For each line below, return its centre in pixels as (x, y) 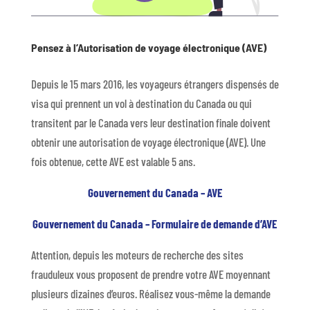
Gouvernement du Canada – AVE (155, 192)
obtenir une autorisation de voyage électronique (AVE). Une (148, 142)
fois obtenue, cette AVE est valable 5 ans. (113, 161)
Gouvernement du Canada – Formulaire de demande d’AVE (155, 223)
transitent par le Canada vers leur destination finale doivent (151, 122)
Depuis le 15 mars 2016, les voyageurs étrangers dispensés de (155, 83)
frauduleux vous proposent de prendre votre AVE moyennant (151, 274)
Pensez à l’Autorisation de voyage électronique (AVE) (148, 47)
